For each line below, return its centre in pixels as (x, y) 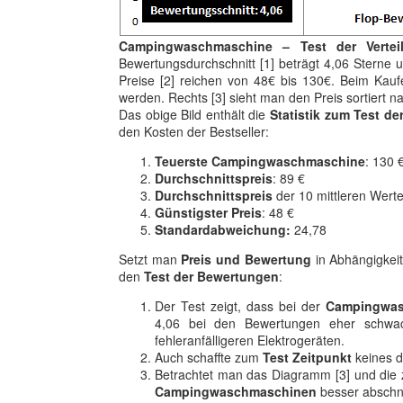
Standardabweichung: (223, 229)
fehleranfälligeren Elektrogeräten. (250, 340)
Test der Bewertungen (211, 276)
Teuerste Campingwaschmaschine (260, 161)
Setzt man (150, 259)
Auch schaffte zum (209, 357)
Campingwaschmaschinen (236, 391)
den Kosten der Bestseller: (194, 131)
